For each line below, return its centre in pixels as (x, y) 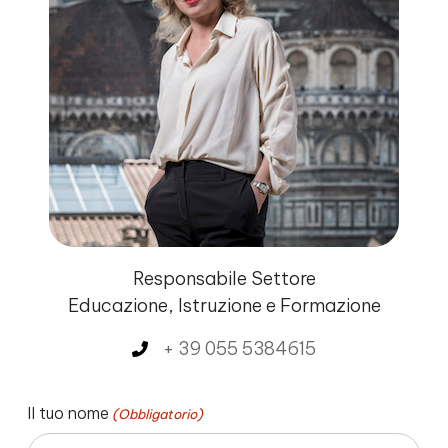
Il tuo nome (68, 413)
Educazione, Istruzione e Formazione (224, 306)
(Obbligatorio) (158, 414)
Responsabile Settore (224, 279)
